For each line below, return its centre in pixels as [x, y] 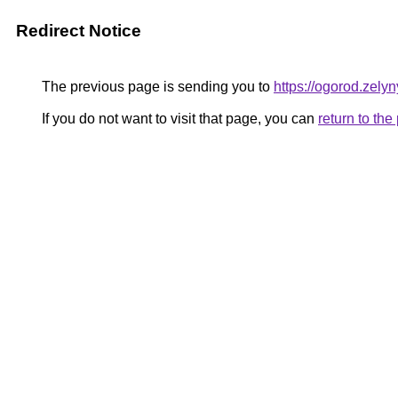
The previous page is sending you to [156, 87]
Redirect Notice [79, 31]
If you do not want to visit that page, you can [178, 119]
